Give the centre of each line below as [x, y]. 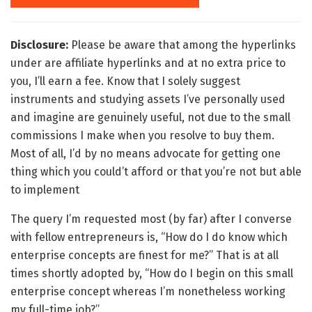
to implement [45, 190]
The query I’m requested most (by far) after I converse [151, 219]
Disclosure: [41, 45]
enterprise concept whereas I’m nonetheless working [148, 292]
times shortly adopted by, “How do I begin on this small [152, 274]
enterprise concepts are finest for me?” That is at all [145, 256]
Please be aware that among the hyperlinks [184, 45]
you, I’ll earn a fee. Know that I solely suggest [125, 81]
